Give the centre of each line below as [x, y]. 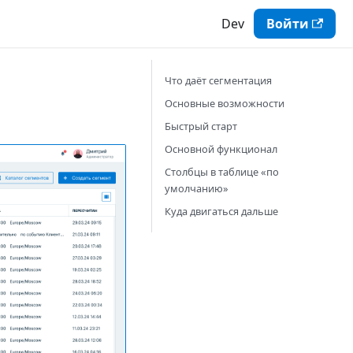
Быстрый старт [201, 126]
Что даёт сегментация [218, 80]
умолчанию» [197, 188]
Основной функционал [221, 149]
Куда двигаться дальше [221, 211]
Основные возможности [225, 103]
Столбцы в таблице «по [222, 172]
